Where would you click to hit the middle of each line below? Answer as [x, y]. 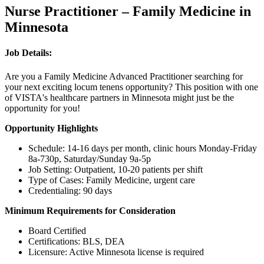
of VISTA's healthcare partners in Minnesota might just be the [119, 97]
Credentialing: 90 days [70, 190]
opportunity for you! [42, 108]
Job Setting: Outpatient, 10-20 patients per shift [115, 169]
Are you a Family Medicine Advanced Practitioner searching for [124, 76]
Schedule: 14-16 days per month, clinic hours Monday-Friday [143, 148]
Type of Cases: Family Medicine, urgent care [112, 180]
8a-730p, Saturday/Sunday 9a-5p [90, 159]
